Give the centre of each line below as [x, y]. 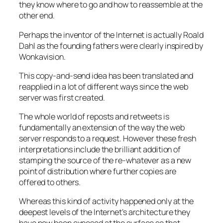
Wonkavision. [42, 56]
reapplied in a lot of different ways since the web [104, 86]
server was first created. [62, 97]
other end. [37, 16]
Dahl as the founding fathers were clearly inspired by [111, 46]
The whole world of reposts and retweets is [94, 117]
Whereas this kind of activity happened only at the [106, 201]
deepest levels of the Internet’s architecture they [105, 212]
